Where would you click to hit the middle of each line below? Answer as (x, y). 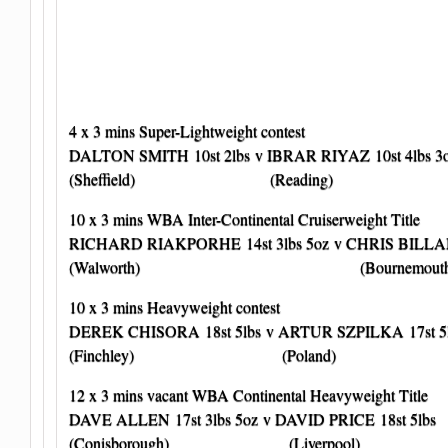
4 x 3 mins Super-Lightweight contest (187, 131)
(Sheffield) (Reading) (201, 179)
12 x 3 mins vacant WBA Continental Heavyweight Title (248, 395)
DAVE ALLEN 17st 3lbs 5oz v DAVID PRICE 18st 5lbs (252, 419)
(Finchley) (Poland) (202, 355)
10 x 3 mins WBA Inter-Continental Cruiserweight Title (244, 219)
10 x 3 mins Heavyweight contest (174, 307)
